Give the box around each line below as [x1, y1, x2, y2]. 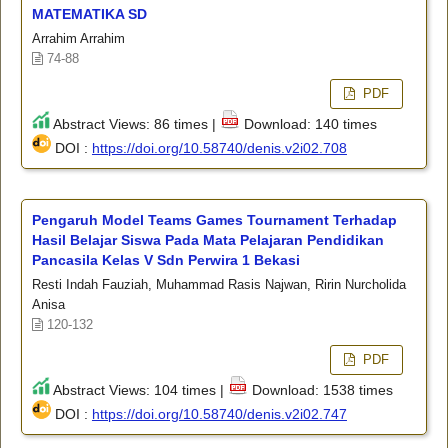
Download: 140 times [239, 115, 377, 132]
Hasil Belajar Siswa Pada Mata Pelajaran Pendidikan [31, 231, 384, 248]
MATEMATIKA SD [31, 5, 147, 22]
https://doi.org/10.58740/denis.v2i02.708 [91, 139, 347, 156]
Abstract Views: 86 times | [49, 115, 220, 132]
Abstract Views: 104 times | [49, 381, 228, 398]
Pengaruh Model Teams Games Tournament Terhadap [31, 211, 397, 228]
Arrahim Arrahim [31, 30, 125, 46]
